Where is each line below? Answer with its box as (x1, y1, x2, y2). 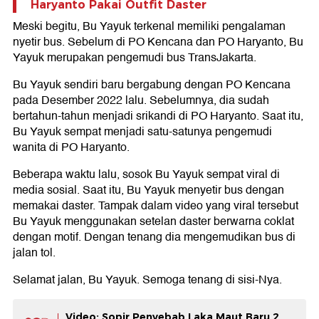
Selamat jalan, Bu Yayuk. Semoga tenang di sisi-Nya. (13, 270, 282, 289)
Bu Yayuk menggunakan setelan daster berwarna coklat (13, 211, 294, 231)
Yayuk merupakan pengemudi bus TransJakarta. (13, 48, 256, 67)
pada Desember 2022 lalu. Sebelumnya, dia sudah (13, 90, 269, 110)
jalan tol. (13, 243, 56, 262)
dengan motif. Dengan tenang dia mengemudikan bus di (13, 227, 296, 246)
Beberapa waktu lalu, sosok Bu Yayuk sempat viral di (13, 164, 280, 184)
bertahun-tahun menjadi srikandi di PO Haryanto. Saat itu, (13, 106, 303, 125)
